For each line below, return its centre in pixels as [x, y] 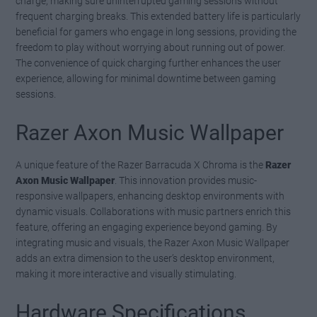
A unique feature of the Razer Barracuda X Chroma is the [141, 165]
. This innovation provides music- [186, 180]
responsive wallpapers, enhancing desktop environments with [150, 196]
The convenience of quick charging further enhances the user [149, 63]
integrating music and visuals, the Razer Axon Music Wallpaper [153, 242]
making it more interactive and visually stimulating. [126, 273]
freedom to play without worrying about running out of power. [151, 47]
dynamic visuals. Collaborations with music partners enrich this [154, 211]
